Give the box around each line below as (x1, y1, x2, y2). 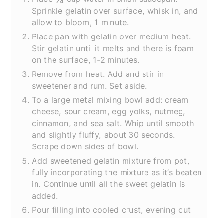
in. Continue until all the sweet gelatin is (32, 179, 185, 189)
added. (32, 191, 58, 201)
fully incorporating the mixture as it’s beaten (32, 167, 202, 178)
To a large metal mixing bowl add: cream (32, 95, 189, 105)
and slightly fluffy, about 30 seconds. (32, 130, 175, 140)
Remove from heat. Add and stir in (32, 69, 164, 79)
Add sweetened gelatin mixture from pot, (32, 156, 190, 166)
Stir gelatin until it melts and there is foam (32, 43, 194, 54)
